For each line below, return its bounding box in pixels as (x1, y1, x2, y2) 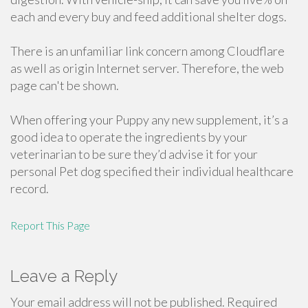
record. (10, 181, 49, 196)
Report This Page (10, 219, 90, 232)
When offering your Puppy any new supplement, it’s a (10, 112, 288, 127)
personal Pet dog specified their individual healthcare (10, 164, 294, 179)
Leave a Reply (10, 266, 118, 286)
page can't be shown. (10, 78, 119, 93)
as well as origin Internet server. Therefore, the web (10, 60, 284, 76)
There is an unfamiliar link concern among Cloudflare (10, 43, 285, 58)
